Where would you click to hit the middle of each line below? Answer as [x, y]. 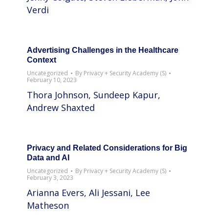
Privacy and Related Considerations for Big [107, 148]
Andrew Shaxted [61, 108]
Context [42, 60]
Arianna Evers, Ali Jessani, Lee [88, 193]
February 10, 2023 [52, 80]
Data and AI [48, 158]
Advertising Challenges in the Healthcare [103, 50]
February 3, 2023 [50, 178]
